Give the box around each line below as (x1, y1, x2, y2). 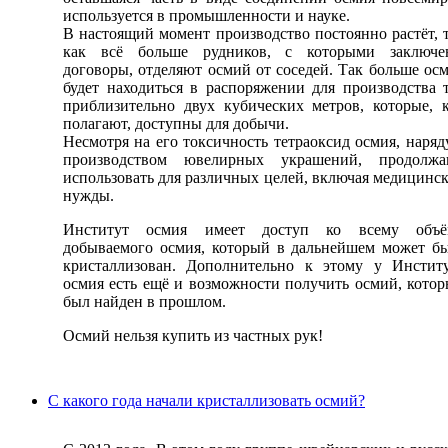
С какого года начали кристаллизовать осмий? (48, 391, 365, 409)
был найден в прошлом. (63, 292, 226, 310)
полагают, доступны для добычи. (63, 114, 289, 132)
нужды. (63, 186, 114, 204)
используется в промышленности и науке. (63, 6, 354, 24)
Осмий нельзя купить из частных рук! (63, 326, 323, 344)
